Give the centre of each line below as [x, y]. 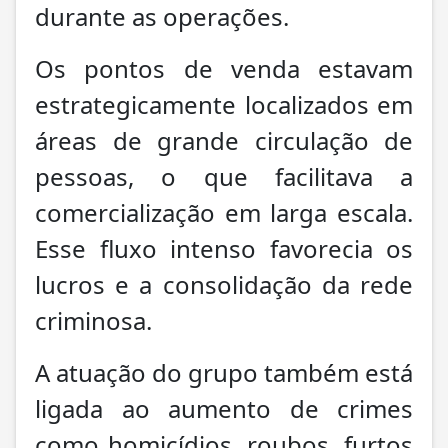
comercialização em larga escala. [224, 212]
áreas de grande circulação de [224, 140]
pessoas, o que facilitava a [224, 176]
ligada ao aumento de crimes [224, 408]
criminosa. [93, 320]
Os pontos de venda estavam [224, 68]
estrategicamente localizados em [224, 104]
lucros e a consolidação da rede [224, 284]
